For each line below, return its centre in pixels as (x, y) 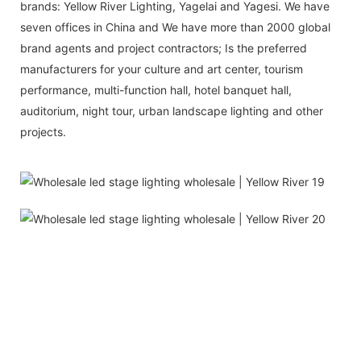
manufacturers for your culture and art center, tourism (162, 68)
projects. (43, 131)
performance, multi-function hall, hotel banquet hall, (156, 89)
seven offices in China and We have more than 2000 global (175, 27)
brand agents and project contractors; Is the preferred (164, 48)
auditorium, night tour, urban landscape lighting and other (172, 110)
